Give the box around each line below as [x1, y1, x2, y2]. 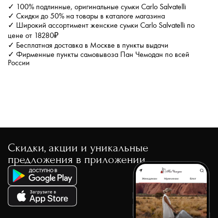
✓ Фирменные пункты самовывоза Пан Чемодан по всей [8, 51, 189, 59]
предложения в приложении [8, 153, 145, 166]
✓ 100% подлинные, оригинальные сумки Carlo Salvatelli [8, 3, 186, 11]
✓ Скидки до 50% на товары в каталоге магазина [8, 12, 165, 20]
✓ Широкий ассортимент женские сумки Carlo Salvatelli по [8, 21, 195, 30]
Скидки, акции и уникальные [8, 141, 148, 154]
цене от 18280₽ [8, 32, 58, 40]
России [8, 59, 30, 67]
